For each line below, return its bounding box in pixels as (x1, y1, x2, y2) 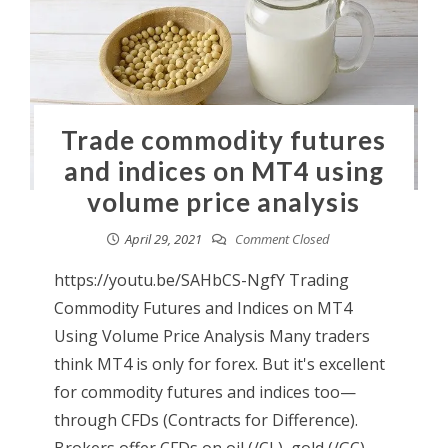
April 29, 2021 (125, 229, 203, 248)
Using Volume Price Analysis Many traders (53, 324, 370, 347)
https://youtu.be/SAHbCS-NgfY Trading (53, 268, 349, 291)
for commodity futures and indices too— (53, 380, 356, 403)
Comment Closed (232, 229, 331, 248)
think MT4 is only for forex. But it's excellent (53, 352, 385, 375)
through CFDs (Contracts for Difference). (53, 408, 358, 431)
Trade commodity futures (61, 123, 387, 156)
